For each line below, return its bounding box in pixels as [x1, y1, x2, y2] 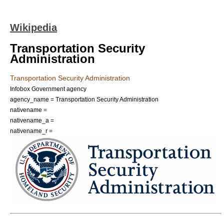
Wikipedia [10, 22, 57, 33]
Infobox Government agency [10, 85, 86, 92]
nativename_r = [10, 127, 52, 134]
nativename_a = [10, 117, 54, 123]
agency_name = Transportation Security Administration [10, 96, 158, 102]
